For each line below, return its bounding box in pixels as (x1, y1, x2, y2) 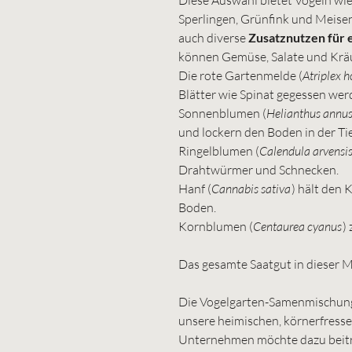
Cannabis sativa (211, 180, 291, 196)
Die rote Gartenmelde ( (178, 67, 302, 83)
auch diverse (178, 29, 248, 46)
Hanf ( (178, 180, 211, 196)
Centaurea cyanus (253, 218, 342, 234)
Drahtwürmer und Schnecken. (178, 161, 341, 178)
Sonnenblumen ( (178, 104, 266, 121)
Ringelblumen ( (178, 142, 259, 159)
